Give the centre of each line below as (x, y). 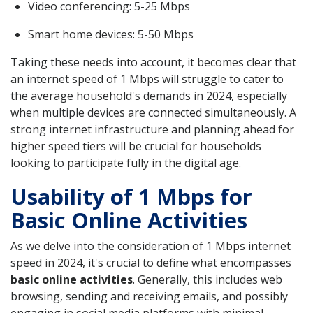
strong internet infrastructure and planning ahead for (152, 129)
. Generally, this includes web (208, 280)
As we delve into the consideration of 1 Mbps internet (151, 246)
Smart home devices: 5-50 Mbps (111, 34)
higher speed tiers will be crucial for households (136, 146)
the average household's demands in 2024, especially (149, 95)
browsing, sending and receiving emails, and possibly (149, 297)
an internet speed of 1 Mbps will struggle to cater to (147, 79)
